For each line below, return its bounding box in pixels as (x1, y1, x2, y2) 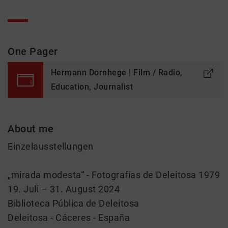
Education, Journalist (50, 82, 133, 92)
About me (8, 123, 53, 135)
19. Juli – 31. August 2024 (8, 184, 120, 194)
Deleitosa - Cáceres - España (8, 212, 130, 223)
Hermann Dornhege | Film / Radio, (50, 68, 183, 77)
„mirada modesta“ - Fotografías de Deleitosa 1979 (8, 169, 220, 180)
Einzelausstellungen (8, 141, 94, 152)
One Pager (8, 45, 58, 58)
